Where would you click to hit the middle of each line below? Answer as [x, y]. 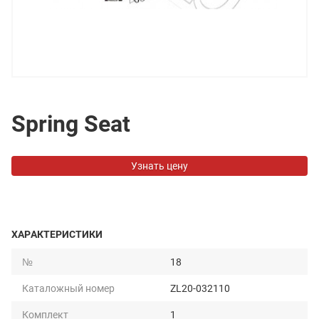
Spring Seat [71, 123]
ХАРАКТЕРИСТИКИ [57, 234]
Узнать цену [159, 166]
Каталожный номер [68, 288]
